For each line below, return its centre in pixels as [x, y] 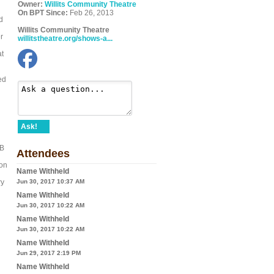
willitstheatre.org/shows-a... [65, 39]
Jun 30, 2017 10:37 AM [50, 181]
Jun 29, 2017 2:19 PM [49, 253]
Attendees [43, 154]
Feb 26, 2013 [91, 13]
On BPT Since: [43, 13]
